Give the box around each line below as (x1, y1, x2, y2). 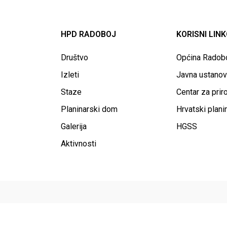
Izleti (61, 70, 79, 80)
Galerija (61, 122, 87, 131)
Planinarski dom (61, 104, 118, 114)
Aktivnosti (61, 139, 96, 148)
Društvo (61, 53, 88, 62)
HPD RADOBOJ (61, 29, 116, 39)
